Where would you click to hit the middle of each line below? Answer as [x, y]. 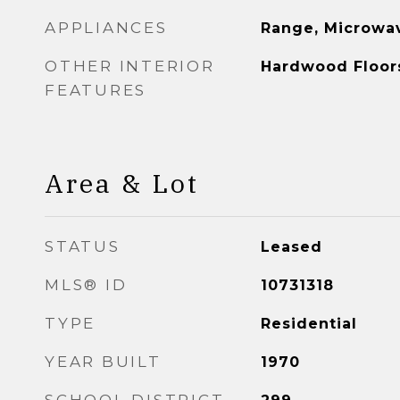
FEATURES [96, 90]
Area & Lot [122, 183]
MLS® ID [86, 285]
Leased [291, 247]
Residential [308, 324]
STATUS [83, 246]
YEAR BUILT [103, 362]
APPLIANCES [106, 28]
